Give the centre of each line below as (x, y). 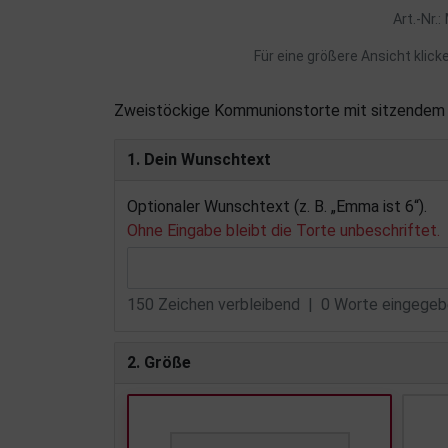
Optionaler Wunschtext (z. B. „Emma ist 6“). (277, 207)
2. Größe (159, 363)
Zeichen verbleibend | (237, 305)
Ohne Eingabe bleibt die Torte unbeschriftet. (283, 231)
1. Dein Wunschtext (199, 160)
